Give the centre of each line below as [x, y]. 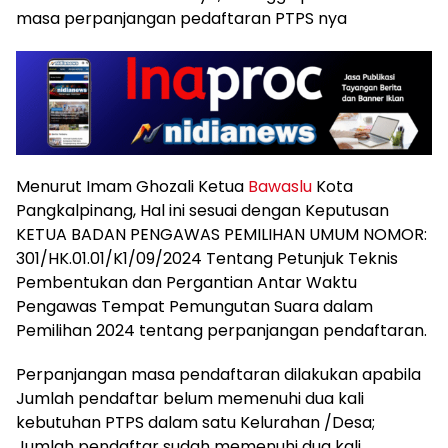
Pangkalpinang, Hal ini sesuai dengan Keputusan [202, 211]
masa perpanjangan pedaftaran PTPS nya [181, 19]
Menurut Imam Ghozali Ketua [132, 187]
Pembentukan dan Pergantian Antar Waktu [186, 283]
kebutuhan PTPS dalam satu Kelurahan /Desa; [195, 423]
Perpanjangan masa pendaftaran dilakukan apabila [218, 375]
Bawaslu [280, 187]
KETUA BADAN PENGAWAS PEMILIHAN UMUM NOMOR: [221, 235]
